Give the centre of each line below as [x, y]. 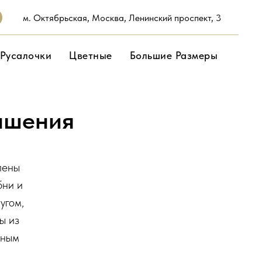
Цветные [91, 55]
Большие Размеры [173, 55]
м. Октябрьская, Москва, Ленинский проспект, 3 [122, 18]
